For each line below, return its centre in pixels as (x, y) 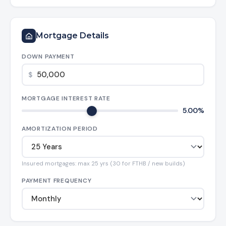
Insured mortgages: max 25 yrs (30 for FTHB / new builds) (103, 164)
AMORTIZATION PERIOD (60, 129)
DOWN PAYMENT (48, 56)
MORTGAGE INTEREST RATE (66, 98)
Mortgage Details (72, 36)
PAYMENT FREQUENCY (57, 181)
